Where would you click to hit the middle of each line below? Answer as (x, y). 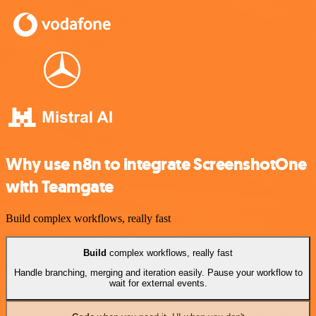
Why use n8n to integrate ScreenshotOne (156, 164)
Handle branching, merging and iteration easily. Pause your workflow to (158, 273)
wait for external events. (158, 284)
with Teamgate (60, 187)
